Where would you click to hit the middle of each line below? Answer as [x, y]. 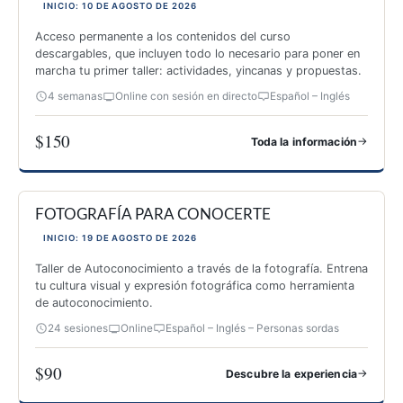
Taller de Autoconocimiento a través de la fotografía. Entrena [201, 268]
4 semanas [75, 96]
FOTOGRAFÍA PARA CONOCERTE [153, 214]
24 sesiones [78, 328]
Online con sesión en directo [186, 96]
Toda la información [304, 141]
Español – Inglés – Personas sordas [252, 328]
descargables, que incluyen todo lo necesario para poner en [197, 53]
